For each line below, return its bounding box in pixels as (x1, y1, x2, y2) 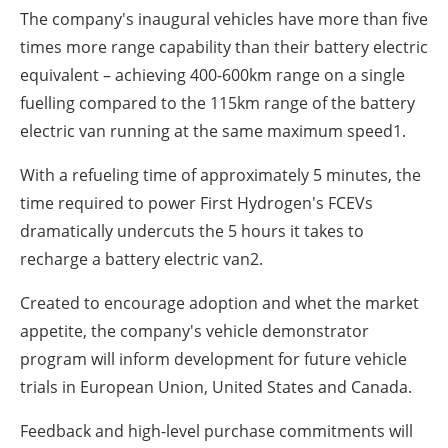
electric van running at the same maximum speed (20, 120, 393, 143)
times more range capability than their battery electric (20, 36, 428, 59)
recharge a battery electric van (20, 248, 250, 271)
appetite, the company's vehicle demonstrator (20, 320, 369, 343)
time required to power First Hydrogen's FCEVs (20, 192, 373, 215)
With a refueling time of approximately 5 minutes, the (20, 164, 421, 187)
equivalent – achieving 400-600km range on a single (20, 64, 405, 87)
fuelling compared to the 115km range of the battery (20, 92, 415, 115)
